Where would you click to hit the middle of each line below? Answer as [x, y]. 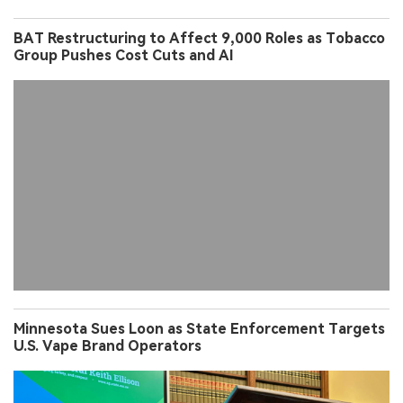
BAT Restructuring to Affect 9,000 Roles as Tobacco [199, 39]
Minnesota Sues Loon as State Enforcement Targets [199, 329]
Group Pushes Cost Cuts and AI [124, 56]
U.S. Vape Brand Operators [107, 346]
